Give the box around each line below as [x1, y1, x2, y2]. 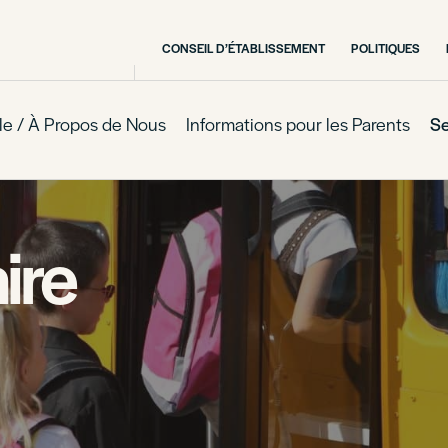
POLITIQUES [351, 38, 420, 57]
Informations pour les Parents [186, 110, 410, 136]
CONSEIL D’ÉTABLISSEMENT [162, 38, 325, 57]
